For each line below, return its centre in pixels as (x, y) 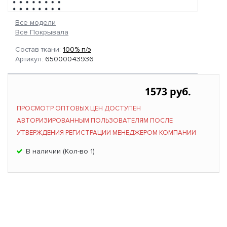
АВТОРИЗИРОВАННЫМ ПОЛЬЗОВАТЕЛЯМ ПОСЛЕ (95, 121)
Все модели (35, 23)
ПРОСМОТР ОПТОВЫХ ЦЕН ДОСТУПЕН (79, 109)
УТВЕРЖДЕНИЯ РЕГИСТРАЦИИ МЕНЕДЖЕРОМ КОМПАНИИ (106, 133)
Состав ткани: (39, 50)
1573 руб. (168, 92)
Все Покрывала (42, 32)
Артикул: (30, 59)
